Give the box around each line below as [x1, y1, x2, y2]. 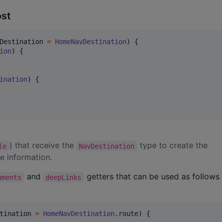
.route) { [114, 210, 150, 218]
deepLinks [46, 173, 82, 181]
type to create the [137, 140, 210, 151]
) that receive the [9, 140, 76, 151]
